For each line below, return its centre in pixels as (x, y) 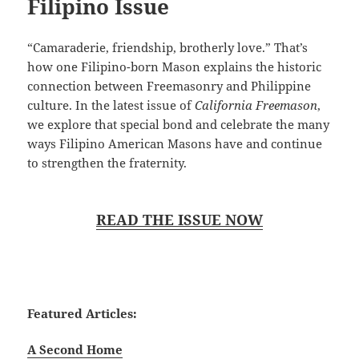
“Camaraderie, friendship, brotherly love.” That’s (168, 47)
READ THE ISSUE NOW (179, 219)
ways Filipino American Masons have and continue (175, 143)
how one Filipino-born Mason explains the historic (175, 66)
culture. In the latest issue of (111, 105)
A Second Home (75, 349)
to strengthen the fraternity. (107, 162)
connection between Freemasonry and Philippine (169, 85)
